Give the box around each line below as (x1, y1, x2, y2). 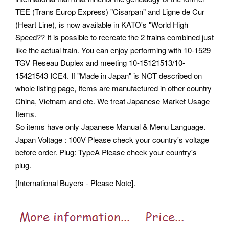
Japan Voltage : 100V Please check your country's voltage (15, 134, 209, 145)
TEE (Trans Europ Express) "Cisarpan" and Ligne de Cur (15, 6, 204, 17)
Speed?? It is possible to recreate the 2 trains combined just (15, 32, 214, 43)
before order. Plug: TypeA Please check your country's (15, 147, 197, 158)
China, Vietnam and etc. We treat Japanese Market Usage (15, 96, 210, 107)
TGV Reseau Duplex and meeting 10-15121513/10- (15, 57, 185, 68)
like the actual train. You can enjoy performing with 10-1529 (15, 44, 211, 56)
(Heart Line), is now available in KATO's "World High (15, 19, 188, 30)
